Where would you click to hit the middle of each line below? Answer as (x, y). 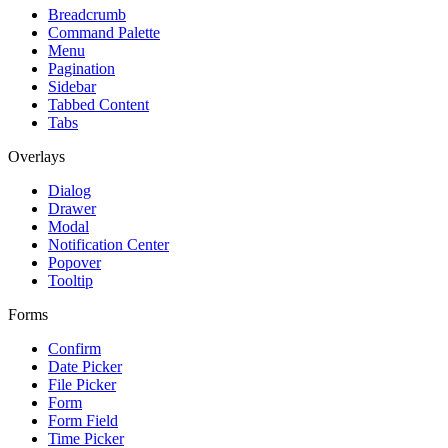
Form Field (83, 420)
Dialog (69, 190)
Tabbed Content (98, 104)
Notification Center (108, 244)
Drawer (72, 208)
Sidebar (72, 86)
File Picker (82, 384)
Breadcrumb (87, 14)
